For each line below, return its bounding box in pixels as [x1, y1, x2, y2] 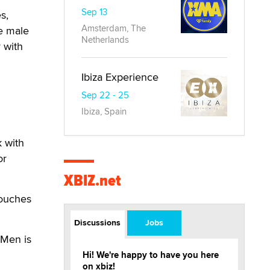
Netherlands [81, 33, 129, 46]
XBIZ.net [64, 169, 121, 192]
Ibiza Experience [81, 69, 159, 84]
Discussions [74, 216, 121, 228]
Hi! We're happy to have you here [83, 248, 219, 262]
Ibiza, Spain [81, 105, 127, 118]
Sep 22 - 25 [81, 89, 129, 101]
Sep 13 [81, 5, 107, 18]
